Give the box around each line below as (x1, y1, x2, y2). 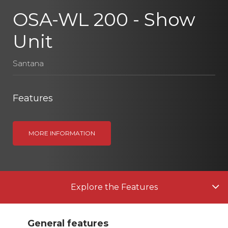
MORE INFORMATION (28, 129, 95, 137)
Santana (13, 59, 44, 69)
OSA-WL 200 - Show (13, 8, 195, 31)
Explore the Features (70, 182, 158, 192)
